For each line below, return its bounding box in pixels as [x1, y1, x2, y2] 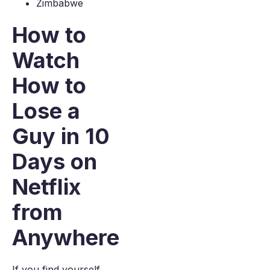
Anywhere [12, 224, 119, 251]
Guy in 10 [12, 123, 110, 149]
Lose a [12, 98, 80, 124]
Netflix [12, 174, 81, 200]
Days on [12, 148, 97, 175]
